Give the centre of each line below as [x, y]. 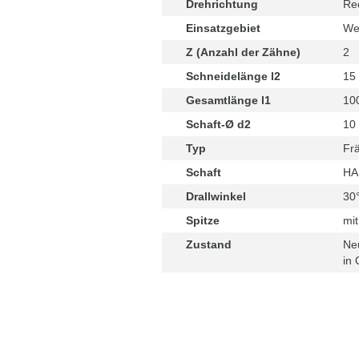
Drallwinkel [216, 196]
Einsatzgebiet [223, 28]
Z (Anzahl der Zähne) [243, 52]
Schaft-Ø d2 [218, 124]
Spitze [203, 220]
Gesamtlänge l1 [228, 100]
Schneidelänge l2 [233, 76]
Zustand [209, 244]
